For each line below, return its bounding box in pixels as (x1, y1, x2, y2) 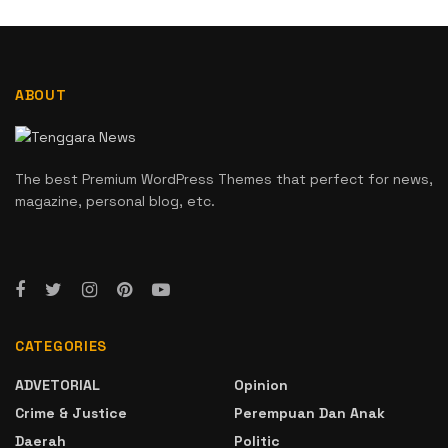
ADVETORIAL (15, 376, 100, 395)
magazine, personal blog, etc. (15, 192, 215, 211)
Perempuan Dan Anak (234, 404, 385, 423)
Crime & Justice (15, 404, 127, 423)
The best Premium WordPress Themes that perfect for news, (15, 170, 433, 189)
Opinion (234, 376, 288, 395)
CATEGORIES (15, 337, 107, 356)
